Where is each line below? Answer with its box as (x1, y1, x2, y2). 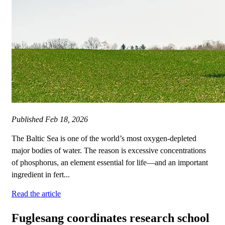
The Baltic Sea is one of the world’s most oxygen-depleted (12, 134, 196, 143)
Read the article (12, 189, 61, 198)
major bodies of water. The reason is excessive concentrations (12, 146, 206, 155)
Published (12, 115, 45, 124)
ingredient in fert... (12, 170, 70, 179)
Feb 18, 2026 (45, 115, 88, 124)
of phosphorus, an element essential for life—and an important (12, 158, 208, 167)
